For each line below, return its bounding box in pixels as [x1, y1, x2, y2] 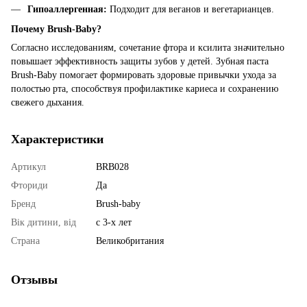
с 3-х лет [96, 217, 132, 228]
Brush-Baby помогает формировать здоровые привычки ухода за [11, 69, 276, 80]
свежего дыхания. [11, 97, 84, 108]
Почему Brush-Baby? [11, 23, 101, 34]
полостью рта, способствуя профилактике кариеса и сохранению [11, 83, 278, 94]
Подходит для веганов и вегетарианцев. [107, 4, 274, 15]
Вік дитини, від [11, 217, 76, 228]
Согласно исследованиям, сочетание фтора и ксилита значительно [11, 42, 284, 53]
